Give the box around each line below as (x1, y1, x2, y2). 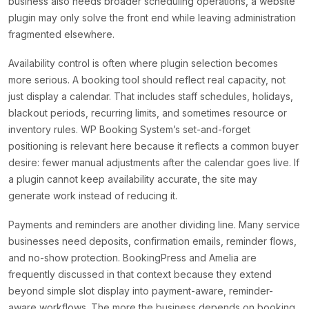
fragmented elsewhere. (8, 28, 114, 41)
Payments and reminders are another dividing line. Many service (8, 219, 300, 231)
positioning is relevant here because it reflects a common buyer (8, 140, 299, 152)
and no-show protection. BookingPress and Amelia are (8, 252, 257, 264)
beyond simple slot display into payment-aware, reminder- (8, 285, 273, 297)
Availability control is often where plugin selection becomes (8, 57, 278, 70)
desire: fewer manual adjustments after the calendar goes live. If (8, 157, 299, 169)
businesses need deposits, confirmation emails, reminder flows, (8, 235, 297, 248)
